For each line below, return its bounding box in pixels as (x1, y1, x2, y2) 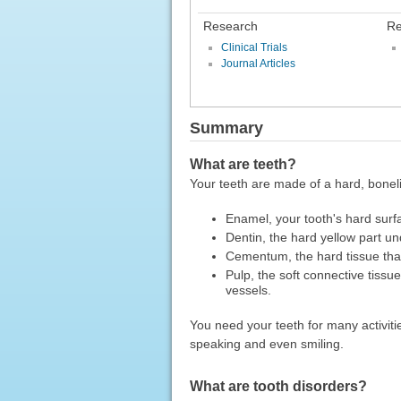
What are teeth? (189, 157, 296, 173)
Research (203, 18, 259, 33)
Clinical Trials (221, 40, 288, 54)
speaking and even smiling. (189, 337, 344, 352)
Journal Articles (221, 56, 296, 70)
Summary (189, 118, 263, 137)
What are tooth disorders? (189, 378, 367, 394)
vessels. (225, 283, 271, 298)
